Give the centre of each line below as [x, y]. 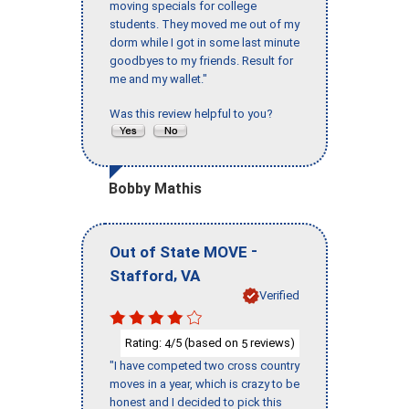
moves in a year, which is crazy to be [204, 384]
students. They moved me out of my [204, 25]
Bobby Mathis [155, 189]
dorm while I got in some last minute [204, 43]
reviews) [271, 342]
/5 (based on [206, 342]
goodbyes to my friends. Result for [201, 61]
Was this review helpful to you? [194, 114]
